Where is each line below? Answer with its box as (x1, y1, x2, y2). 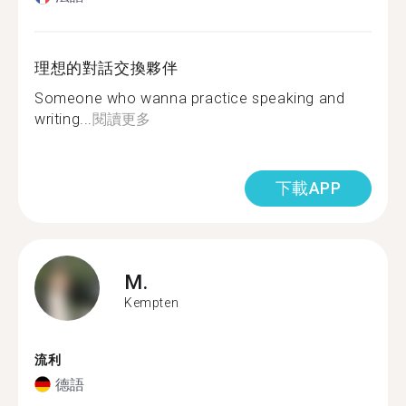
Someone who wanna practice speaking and (34, 90, 345, 107)
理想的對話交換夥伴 (34, 59, 179, 77)
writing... (34, 111, 92, 128)
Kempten (124, 295, 179, 310)
